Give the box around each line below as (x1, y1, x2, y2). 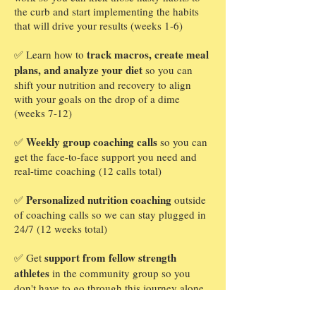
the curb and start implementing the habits (14, 4, 199, 19)
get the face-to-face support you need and (14, 150, 197, 164)
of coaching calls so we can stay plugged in (14, 207, 206, 222)
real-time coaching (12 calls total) (14, 164, 162, 178)
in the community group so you (49, 266, 190, 281)
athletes (14, 265, 49, 281)
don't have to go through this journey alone (14, 281, 204, 296)
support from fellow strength (44, 250, 176, 266)
